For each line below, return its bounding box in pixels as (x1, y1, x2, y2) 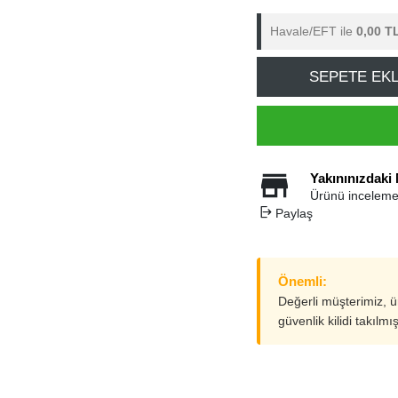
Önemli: (278, 274, 327, 289)
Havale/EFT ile (270, 24, 356, 38)
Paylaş (275, 206, 313, 220)
